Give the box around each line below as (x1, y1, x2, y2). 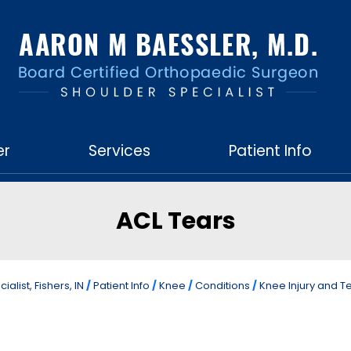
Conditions (195, 278, 250, 293)
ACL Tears (115, 204, 236, 237)
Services (88, 140, 150, 161)
